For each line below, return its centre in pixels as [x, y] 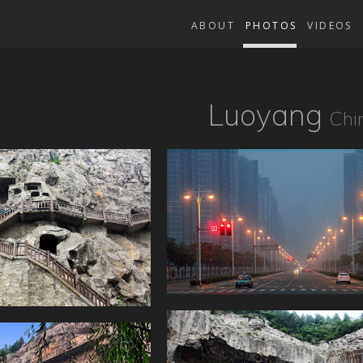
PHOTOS [271, 26]
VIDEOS [330, 26]
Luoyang [265, 115]
